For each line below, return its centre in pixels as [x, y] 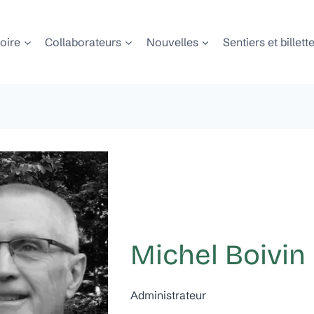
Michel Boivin [218, 255]
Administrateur [168, 295]
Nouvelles [172, 42]
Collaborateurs [83, 42]
